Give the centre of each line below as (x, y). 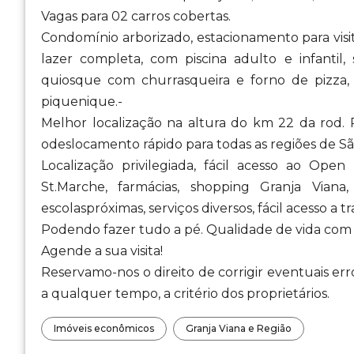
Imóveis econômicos (104, 328)
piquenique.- (82, 102)
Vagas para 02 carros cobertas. (136, 16)
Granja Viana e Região (239, 328)
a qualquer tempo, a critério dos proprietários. (185, 294)
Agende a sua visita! (102, 251)
